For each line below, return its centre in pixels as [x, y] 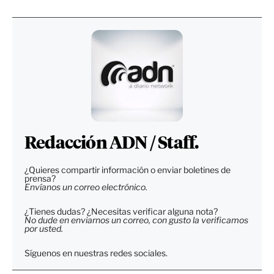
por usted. [44, 228]
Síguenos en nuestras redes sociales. [96, 253]
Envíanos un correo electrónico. [86, 187]
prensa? [40, 178]
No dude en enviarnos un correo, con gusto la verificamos [136, 220]
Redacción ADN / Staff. [112, 143]
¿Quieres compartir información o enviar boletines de [128, 169]
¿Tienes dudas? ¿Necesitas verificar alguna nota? [121, 211]
